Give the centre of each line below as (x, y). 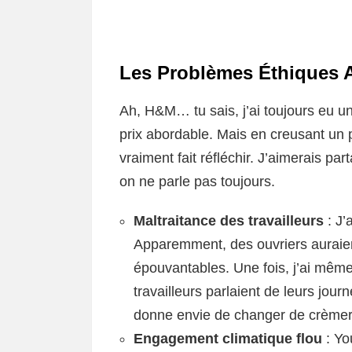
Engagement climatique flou (228, 339)
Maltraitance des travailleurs (229, 221)
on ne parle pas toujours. (197, 182)
